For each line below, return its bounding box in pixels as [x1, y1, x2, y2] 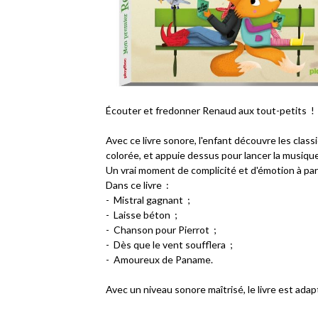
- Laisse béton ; [106, 209, 178, 221]
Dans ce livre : [106, 179, 170, 192]
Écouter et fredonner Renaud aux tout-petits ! [106, 104, 315, 117]
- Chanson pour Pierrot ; [106, 224, 217, 236]
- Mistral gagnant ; [106, 194, 191, 207]
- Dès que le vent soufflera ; [106, 238, 234, 251]
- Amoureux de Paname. [106, 253, 214, 266]
